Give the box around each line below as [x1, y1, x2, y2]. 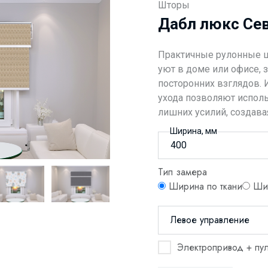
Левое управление [170, 212, 249, 227]
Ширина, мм [170, 126, 217, 136]
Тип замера [158, 165, 207, 179]
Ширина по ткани [169, 179, 242, 193]
